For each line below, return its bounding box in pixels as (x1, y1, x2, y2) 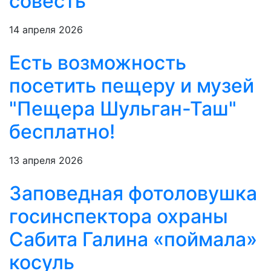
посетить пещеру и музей (9, 74, 254, 98)
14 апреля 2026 (9, 24, 83, 36)
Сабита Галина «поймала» (9, 227, 257, 252)
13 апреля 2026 (9, 154, 83, 167)
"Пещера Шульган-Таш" (9, 97, 237, 121)
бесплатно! (9, 120, 115, 144)
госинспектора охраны (9, 204, 228, 229)
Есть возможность (9, 51, 186, 75)
